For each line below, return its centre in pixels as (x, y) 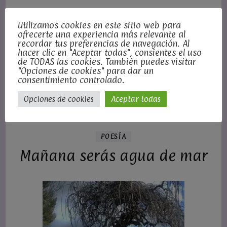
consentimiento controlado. (71, 80)
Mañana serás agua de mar (113, 156)
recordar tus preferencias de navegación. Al (104, 43)
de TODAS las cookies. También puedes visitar (107, 62)
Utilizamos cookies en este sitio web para (99, 25)
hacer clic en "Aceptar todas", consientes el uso (110, 52)
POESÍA (113, 136)
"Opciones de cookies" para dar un (86, 71)
